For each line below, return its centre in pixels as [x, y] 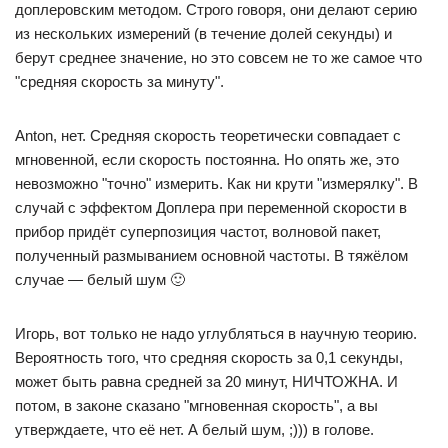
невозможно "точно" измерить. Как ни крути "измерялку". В [216, 183]
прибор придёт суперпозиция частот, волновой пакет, [198, 231]
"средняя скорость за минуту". [119, 81]
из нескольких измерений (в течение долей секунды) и [203, 33]
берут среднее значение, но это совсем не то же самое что [218, 57]
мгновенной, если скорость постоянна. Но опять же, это [207, 159]
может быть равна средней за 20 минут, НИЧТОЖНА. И [206, 381]
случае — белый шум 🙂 [100, 279]
